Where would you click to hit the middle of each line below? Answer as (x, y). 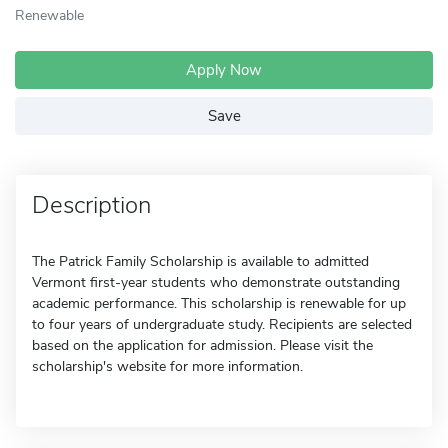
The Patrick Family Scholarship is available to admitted (200, 261)
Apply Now (224, 70)
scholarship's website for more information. (167, 366)
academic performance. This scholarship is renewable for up (219, 303)
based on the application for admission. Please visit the (202, 345)
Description (91, 205)
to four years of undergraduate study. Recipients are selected (222, 324)
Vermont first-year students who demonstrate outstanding (216, 282)
